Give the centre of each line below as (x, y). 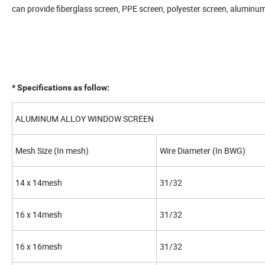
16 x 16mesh (39, 247)
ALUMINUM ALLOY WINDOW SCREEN (85, 119)
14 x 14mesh (39, 183)
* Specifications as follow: (61, 88)
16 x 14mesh (39, 215)
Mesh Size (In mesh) (52, 151)
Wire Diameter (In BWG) (203, 151)
